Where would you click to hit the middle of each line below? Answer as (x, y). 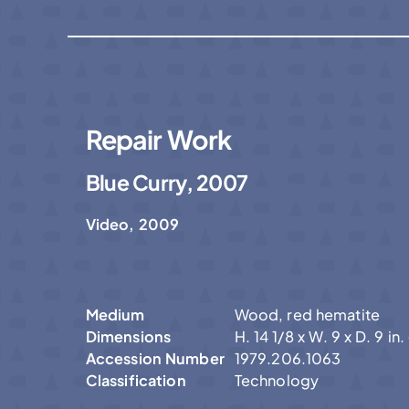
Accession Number (155, 359)
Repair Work (158, 139)
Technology (277, 381)
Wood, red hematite (307, 315)
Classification (136, 381)
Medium (115, 315)
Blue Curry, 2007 (167, 183)
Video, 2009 (132, 225)
